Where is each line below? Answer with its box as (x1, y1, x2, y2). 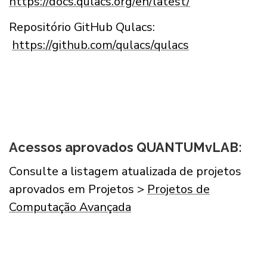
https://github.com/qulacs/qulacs (12, 36, 189, 53)
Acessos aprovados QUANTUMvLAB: (9, 139, 242, 156)
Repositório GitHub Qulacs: (9, 18, 155, 35)
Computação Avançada (9, 199, 131, 216)
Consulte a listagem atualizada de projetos (9, 163, 241, 180)
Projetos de (147, 181, 210, 198)
